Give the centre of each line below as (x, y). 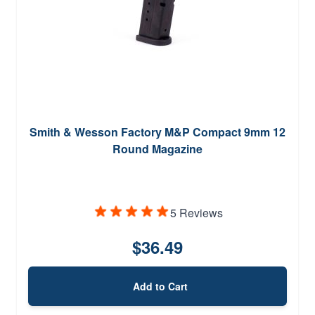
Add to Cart (160, 286)
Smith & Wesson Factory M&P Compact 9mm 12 (157, 131)
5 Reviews (196, 212)
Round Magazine (157, 148)
